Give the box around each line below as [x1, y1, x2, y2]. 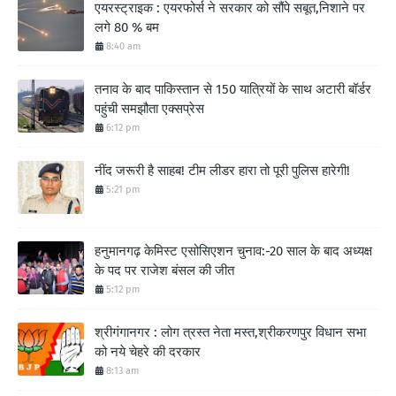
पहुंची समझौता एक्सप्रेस [95, 100, 204, 117]
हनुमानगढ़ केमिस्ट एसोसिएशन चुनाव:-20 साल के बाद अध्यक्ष [95, 242, 372, 259]
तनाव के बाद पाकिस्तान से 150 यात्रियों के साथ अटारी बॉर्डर [95, 80, 371, 97]
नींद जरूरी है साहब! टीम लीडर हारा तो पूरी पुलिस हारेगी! [95, 162, 350, 179]
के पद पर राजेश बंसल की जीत [95, 262, 234, 278]
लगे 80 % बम [95, 19, 159, 35]
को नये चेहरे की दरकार [95, 343, 201, 360]
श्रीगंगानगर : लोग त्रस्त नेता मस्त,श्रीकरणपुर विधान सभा [95, 324, 366, 340]
